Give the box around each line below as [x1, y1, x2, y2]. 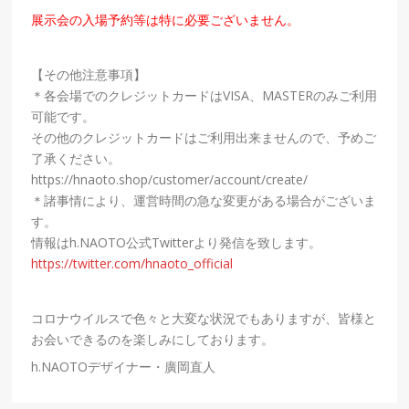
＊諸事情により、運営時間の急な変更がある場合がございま [31, 191, 377, 209]
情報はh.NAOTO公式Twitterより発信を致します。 [31, 233, 322, 251]
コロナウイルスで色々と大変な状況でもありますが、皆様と [31, 309, 377, 327]
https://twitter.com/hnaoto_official [31, 254, 234, 272]
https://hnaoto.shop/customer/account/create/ [31, 170, 309, 188]
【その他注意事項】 [31, 65, 147, 83]
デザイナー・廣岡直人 [88, 357, 216, 375]
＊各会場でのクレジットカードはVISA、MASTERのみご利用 [31, 86, 378, 104]
